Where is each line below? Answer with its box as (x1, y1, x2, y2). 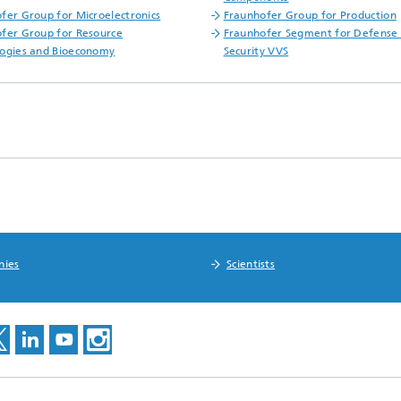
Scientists (226, 257, 276, 270)
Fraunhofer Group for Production (223, 8, 397, 21)
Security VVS (223, 44, 289, 57)
